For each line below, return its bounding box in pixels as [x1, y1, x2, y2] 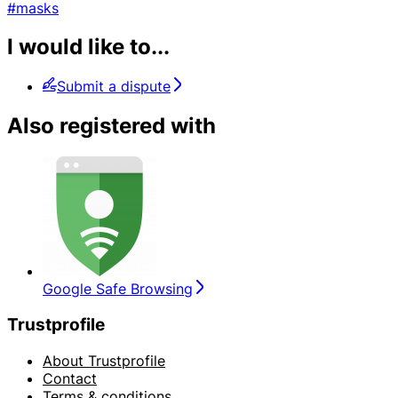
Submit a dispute [57, 77, 171, 96]
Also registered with [7, 113, 216, 139]
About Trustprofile [43, 351, 165, 370]
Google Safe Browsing [43, 280, 193, 298]
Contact [43, 369, 97, 387]
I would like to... [7, 34, 170, 60]
